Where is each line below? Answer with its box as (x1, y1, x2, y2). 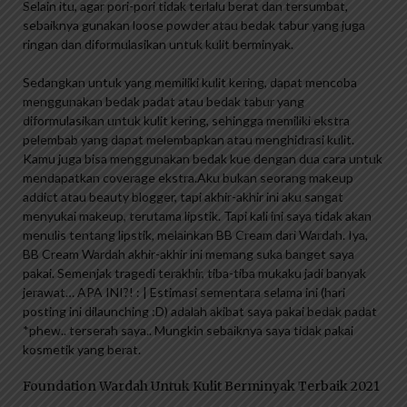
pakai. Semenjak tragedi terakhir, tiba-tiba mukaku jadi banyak (23, 265, 366, 282)
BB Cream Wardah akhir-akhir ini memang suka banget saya (23, 246, 354, 263)
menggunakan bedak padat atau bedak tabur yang (23, 94, 304, 110)
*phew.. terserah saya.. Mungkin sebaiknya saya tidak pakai (23, 323, 353, 339)
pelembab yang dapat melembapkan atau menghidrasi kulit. (23, 132, 354, 148)
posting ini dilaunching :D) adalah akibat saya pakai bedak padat (23, 303, 377, 320)
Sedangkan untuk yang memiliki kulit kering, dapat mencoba (23, 74, 357, 91)
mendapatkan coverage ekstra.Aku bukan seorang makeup (23, 170, 353, 186)
